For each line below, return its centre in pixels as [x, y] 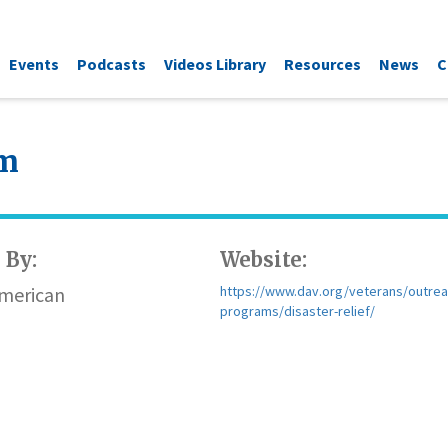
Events [34, 63]
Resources [322, 63]
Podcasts [111, 63]
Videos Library [215, 63]
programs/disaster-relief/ [297, 311]
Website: [263, 259]
